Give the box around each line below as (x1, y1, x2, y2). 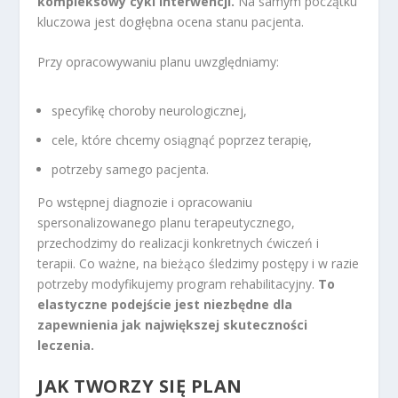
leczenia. (37, 336, 95, 354)
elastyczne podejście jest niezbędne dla (37, 295, 293, 313)
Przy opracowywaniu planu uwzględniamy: (37, 53, 280, 71)
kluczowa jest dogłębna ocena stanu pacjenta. (37, 12, 305, 30)
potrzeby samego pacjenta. (52, 160, 210, 178)
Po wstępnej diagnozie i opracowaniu (37, 193, 253, 211)
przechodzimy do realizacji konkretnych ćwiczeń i (37, 234, 320, 251)
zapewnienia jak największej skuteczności (37, 315, 308, 333)
